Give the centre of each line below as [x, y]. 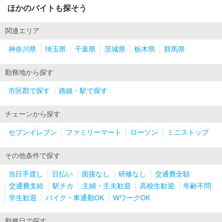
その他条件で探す [33, 156]
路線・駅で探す [83, 91]
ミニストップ [188, 133]
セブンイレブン [33, 133]
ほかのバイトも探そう [47, 8]
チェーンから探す [33, 114]
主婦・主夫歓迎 [107, 186]
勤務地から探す [29, 73]
